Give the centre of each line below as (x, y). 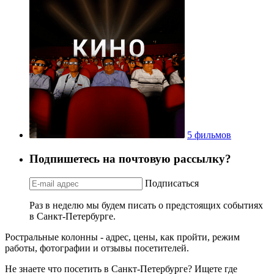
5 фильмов (209, 135)
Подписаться (172, 183)
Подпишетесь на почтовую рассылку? (130, 158)
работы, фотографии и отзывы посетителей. (97, 248)
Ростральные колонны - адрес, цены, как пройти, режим (122, 237)
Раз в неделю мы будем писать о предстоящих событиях (146, 205)
